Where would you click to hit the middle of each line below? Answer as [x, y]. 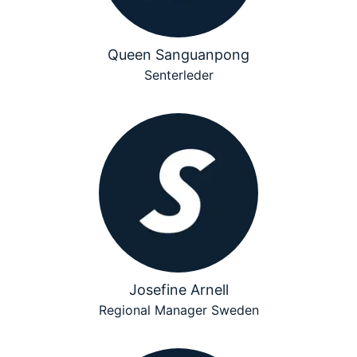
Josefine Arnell [178, 290]
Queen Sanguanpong [178, 55]
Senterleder [178, 75]
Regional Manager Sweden [178, 310]
